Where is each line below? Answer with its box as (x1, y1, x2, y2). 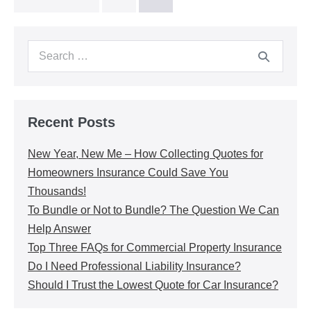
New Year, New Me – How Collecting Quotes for (28, 148, 263, 160)
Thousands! (28, 185, 86, 197)
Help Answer (28, 223, 91, 235)
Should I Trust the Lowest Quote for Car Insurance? (28, 279, 278, 291)
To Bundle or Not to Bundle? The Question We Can (28, 204, 279, 216)
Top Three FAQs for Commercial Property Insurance (28, 242, 282, 253)
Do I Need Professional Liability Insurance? (28, 260, 241, 272)
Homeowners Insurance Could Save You (28, 167, 228, 178)
